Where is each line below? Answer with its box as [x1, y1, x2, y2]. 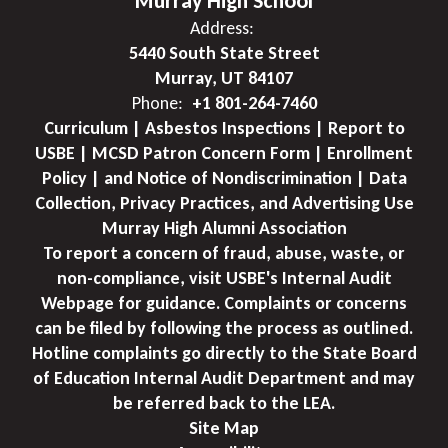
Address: [189, 17, 254, 39]
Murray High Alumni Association [101, 217, 347, 239]
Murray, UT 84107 [155, 67, 293, 89]
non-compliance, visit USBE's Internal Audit [56, 267, 392, 289]
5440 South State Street [128, 42, 320, 64]
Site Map [189, 417, 259, 439]
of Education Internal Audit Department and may [33, 367, 415, 389]
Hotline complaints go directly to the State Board [31, 342, 417, 364]
